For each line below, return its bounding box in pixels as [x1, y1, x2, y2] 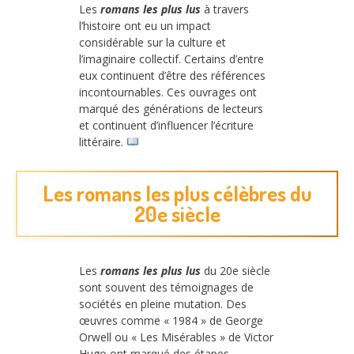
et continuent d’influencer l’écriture [79, 117, 254, 133]
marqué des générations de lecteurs [79, 100, 263, 116]
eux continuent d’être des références [79, 67, 265, 83]
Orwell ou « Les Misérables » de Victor [79, 330, 273, 345]
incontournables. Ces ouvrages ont [79, 84, 257, 100]
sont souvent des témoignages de [79, 280, 254, 296]
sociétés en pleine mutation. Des [79, 296, 247, 312]
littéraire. [79, 134, 126, 149]
